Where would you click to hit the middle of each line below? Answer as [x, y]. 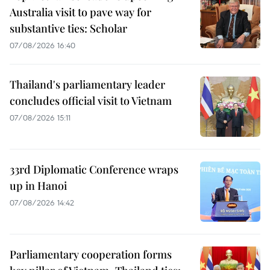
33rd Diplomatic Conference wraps [94, 170]
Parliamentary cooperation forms [91, 255]
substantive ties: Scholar [68, 29]
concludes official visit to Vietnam [91, 101]
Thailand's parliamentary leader [87, 85]
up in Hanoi [38, 186]
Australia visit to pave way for [80, 12]
